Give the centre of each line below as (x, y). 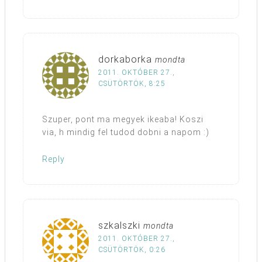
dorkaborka (125, 60)
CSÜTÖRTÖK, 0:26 (132, 250)
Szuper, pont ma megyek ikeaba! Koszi (123, 120)
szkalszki (119, 226)
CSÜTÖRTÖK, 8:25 (132, 84)
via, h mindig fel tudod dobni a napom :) (126, 132)
